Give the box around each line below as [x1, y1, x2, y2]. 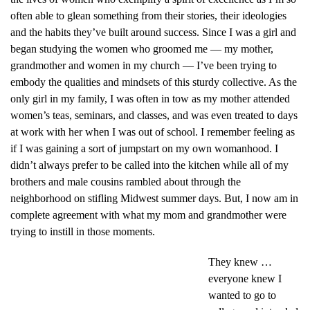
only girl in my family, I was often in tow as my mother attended [10, 93, 290, 104]
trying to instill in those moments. [10, 226, 155, 237]
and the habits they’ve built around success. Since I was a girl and [10, 26, 296, 38]
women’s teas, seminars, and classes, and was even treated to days [10, 109, 298, 121]
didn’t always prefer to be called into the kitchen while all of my [10, 159, 289, 171]
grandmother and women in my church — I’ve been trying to [10, 60, 277, 71]
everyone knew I [208, 273, 282, 284]
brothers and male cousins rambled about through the [10, 176, 241, 188]
